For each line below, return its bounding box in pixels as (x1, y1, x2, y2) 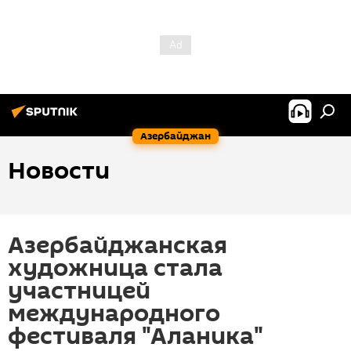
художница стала (8, 251, 223, 285)
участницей (8, 274, 150, 308)
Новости (8, 154, 110, 188)
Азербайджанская (8, 229, 227, 262)
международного (8, 297, 220, 331)
